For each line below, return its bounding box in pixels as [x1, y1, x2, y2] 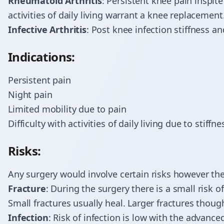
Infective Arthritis [8, 23, 86, 35]
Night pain [8, 88, 52, 100]
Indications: [8, 48, 75, 65]
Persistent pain [8, 74, 71, 86]
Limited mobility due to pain [8, 103, 126, 115]
